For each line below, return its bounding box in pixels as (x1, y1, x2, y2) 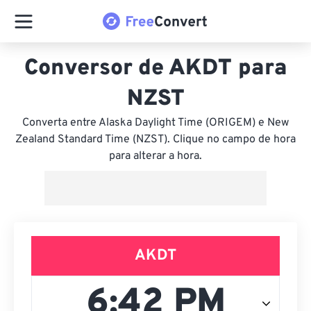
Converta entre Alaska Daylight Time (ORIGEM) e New (22, 116, 289, 130)
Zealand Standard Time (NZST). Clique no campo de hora (15, 133, 296, 146)
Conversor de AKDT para (24, 55, 287, 83)
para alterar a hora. (109, 149, 202, 163)
